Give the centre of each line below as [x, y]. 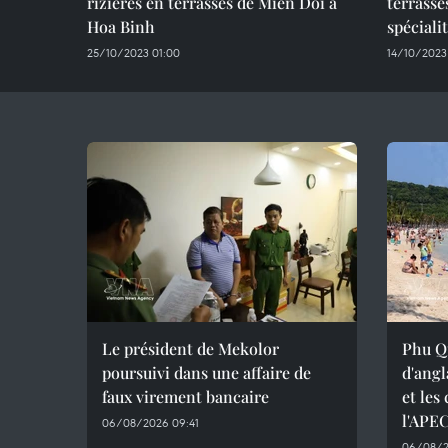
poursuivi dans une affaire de [206, 372]
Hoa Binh [121, 26]
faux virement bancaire [185, 396]
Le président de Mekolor [190, 348]
